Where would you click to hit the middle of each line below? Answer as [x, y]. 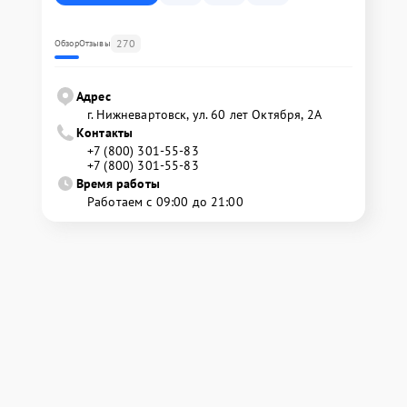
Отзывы [94, 43]
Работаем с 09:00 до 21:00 [165, 201]
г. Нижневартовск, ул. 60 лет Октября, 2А [204, 114]
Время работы [118, 183]
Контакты [105, 132]
